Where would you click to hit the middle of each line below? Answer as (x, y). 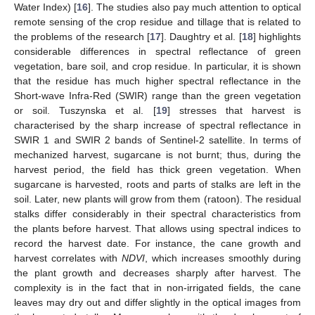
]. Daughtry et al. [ (201, 36)
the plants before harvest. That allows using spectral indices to (157, 228)
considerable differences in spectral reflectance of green (157, 51)
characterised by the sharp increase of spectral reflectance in (157, 125)
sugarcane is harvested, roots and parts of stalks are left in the (157, 184)
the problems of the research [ (82, 36)
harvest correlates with (68, 258)
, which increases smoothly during (223, 258)
